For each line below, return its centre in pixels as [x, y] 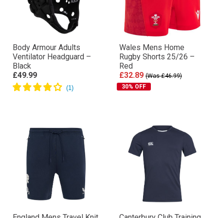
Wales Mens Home [152, 47]
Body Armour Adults [46, 47]
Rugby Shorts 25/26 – [157, 57]
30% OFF [134, 87]
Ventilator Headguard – [52, 57]
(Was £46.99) [164, 76]
